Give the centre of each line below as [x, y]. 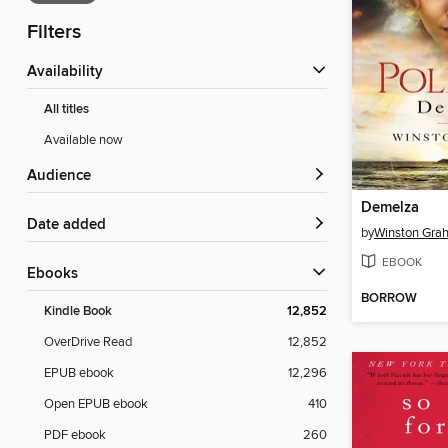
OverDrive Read [88, 342]
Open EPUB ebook [96, 404]
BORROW [389, 299]
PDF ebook [75, 435]
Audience [64, 176]
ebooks [57, 274]
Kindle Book [78, 312]
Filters [54, 33]
